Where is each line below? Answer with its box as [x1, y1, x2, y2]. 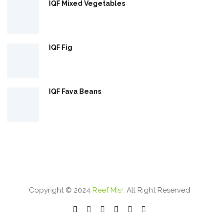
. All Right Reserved [123, 185, 190, 195]
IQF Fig [49, 43, 72, 51]
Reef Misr [92, 185, 123, 195]
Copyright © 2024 [29, 185, 92, 195]
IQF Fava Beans [49, 87, 101, 95]
